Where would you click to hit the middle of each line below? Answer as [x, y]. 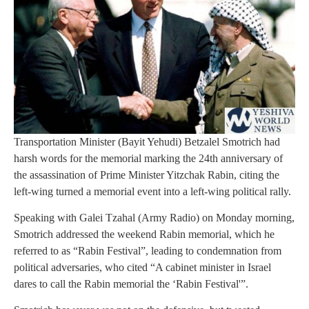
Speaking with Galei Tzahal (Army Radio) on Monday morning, [154, 217]
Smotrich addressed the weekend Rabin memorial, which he [144, 234]
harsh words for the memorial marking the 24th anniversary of [148, 158]
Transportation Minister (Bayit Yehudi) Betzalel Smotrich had [147, 141]
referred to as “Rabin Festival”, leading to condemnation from [148, 250]
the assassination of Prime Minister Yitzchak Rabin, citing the [147, 175]
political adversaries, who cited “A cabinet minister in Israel [142, 267]
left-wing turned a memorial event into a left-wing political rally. [152, 191]
